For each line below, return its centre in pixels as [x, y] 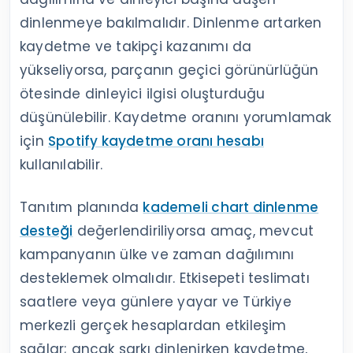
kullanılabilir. [61, 165]
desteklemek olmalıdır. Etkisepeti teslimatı [165, 279]
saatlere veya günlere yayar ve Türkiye [156, 302]
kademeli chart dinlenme [231, 208]
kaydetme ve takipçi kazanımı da [136, 47]
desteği [46, 231]
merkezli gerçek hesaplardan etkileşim [153, 326]
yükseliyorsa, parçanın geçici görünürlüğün [169, 71]
